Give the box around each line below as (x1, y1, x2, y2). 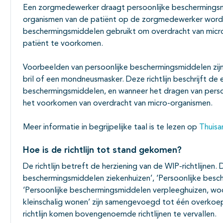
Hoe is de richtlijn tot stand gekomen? (23, 146, 182, 155)
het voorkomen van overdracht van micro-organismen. (23, 100, 213, 108)
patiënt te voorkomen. (23, 40, 103, 48)
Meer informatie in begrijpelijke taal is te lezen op (23, 123, 199, 132)
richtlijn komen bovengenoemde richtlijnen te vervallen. (23, 211, 219, 219)
